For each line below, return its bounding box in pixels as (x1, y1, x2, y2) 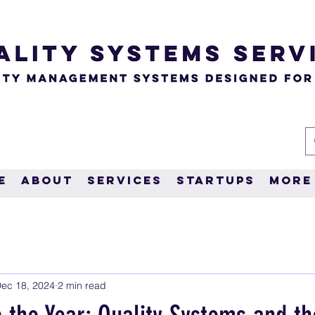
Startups (176, 173, 255, 187)
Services (87, 173, 162, 187)
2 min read (58, 278, 106, 292)
